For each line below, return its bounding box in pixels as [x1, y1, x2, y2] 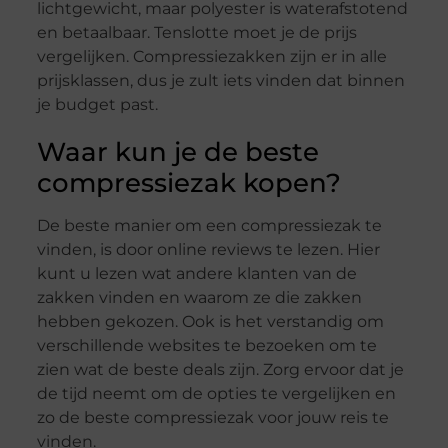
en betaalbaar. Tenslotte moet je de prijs [36, 23, 357, 43]
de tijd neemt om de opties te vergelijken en [36, 384, 396, 404]
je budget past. [36, 95, 158, 115]
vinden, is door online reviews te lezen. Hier [36, 240, 380, 260]
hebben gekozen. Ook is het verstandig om [36, 312, 384, 332]
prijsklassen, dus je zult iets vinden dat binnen [36, 71, 405, 91]
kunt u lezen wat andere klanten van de [36, 264, 357, 284]
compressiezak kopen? [36, 167, 341, 200]
